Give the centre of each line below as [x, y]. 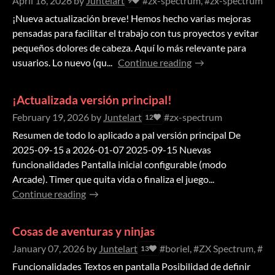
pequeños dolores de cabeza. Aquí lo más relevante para [129, 48]
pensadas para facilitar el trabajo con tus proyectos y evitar [135, 33]
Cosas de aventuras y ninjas [83, 231]
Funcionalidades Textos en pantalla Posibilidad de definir [131, 266]
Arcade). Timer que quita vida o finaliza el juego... [113, 179]
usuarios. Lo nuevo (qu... [62, 63]
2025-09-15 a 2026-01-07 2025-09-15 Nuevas [112, 150]
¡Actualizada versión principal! [92, 100]
